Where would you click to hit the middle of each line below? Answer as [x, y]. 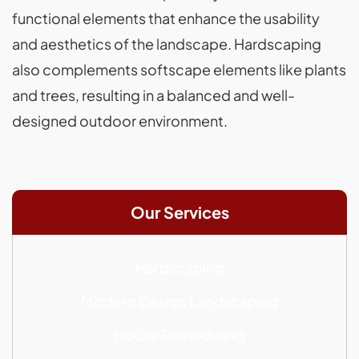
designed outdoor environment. [120, 121]
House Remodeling [179, 335]
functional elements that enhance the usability [166, 18]
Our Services [179, 212]
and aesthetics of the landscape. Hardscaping [167, 44]
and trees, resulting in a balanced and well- [153, 95]
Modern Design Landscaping [179, 301]
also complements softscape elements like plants [179, 70]
